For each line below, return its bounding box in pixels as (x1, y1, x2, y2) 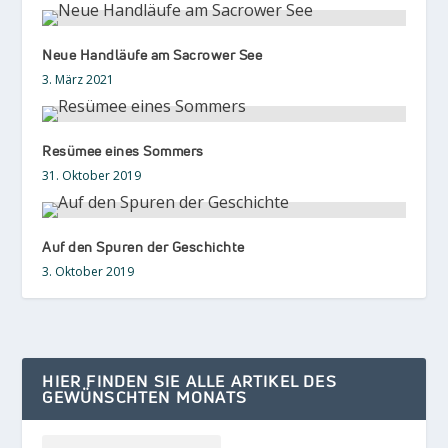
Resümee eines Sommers (42, 140, 204, 160)
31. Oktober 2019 (42, 166, 142, 184)
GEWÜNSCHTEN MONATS (42, 385, 248, 408)
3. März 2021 (42, 70, 115, 88)
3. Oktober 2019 (42, 262, 135, 280)
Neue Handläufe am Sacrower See (42, 44, 263, 64)
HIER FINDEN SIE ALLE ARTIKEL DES (42, 369, 337, 392)
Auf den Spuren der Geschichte (42, 236, 245, 256)
